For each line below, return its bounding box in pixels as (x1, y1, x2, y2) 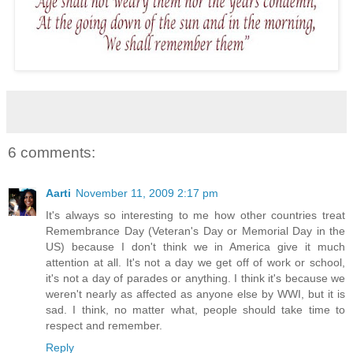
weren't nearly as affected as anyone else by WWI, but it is (46, 288, 345, 301)
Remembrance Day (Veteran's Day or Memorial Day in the (46, 225, 345, 238)
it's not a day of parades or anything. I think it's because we (46, 272, 345, 285)
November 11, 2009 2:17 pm (76, 187, 218, 200)
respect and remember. (46, 319, 162, 333)
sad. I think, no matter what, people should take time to (46, 303, 345, 317)
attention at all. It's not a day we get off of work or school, (46, 256, 345, 269)
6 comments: (8, 143, 95, 161)
